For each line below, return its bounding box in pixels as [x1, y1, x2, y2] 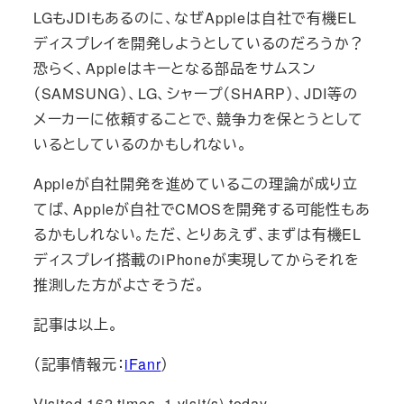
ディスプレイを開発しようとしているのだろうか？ [32, 32, 365, 54]
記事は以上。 [32, 314, 119, 335]
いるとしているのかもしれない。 [32, 133, 248, 155]
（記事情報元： [32, 353, 125, 375]
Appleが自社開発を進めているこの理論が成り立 [32, 173, 358, 195]
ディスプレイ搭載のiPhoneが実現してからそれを [32, 249, 360, 271]
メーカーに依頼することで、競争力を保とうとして [32, 108, 364, 130]
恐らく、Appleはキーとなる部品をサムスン [32, 58, 317, 79]
